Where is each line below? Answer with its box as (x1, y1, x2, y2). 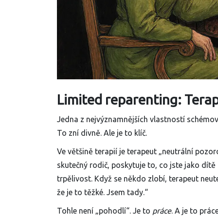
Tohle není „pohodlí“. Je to (57, 206, 152, 216)
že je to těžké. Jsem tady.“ (57, 188, 148, 197)
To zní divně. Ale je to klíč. (57, 128, 147, 138)
